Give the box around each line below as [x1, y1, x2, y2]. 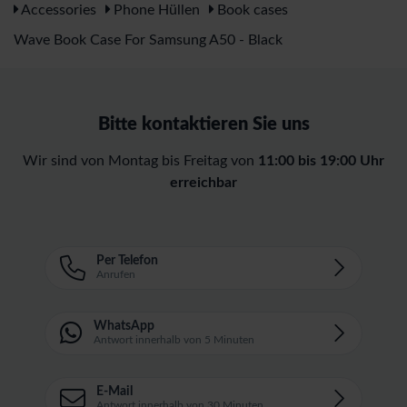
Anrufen [96, 268, 135, 280]
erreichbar [170, 174, 237, 190]
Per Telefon [96, 253, 158, 267]
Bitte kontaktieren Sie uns [97, 114, 310, 134]
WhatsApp [94, 319, 154, 333]
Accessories [18, 2, 96, 17]
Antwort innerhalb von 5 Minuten [94, 333, 254, 345]
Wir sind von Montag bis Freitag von [23, 153, 258, 168]
